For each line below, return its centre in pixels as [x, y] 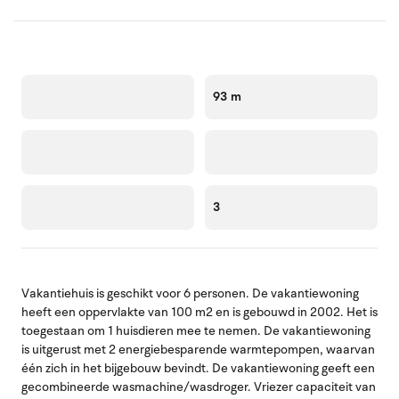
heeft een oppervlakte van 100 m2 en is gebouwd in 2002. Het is [199, 312]
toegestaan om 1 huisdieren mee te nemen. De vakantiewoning [196, 330]
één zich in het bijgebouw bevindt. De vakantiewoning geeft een [198, 368]
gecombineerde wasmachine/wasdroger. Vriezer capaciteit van [199, 387]
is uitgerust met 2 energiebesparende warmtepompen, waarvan [198, 349]
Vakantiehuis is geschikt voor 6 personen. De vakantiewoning [190, 293]
